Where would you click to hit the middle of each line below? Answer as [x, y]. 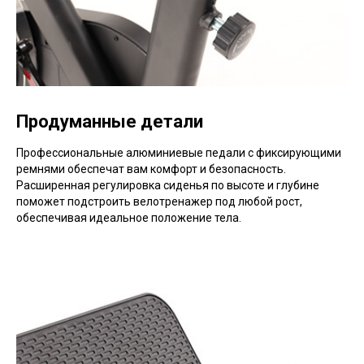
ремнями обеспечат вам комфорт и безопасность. [151, 169]
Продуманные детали [110, 121]
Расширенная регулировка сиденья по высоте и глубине [168, 185]
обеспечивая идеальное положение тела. [129, 218]
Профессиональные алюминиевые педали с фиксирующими [179, 153]
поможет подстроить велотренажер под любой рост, [159, 201]
